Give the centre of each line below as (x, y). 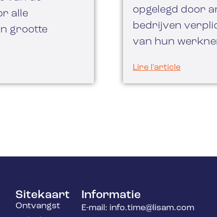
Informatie (111, 195)
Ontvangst (38, 206)
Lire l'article (157, 68)
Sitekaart (43, 195)
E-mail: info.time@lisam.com (138, 208)
